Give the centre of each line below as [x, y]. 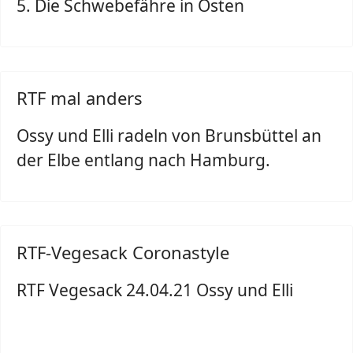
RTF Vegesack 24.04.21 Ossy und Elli [155, 290]
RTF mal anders [80, 98]
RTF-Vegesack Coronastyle [123, 252]
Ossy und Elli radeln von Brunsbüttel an [169, 136]
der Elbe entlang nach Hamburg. [143, 160]
